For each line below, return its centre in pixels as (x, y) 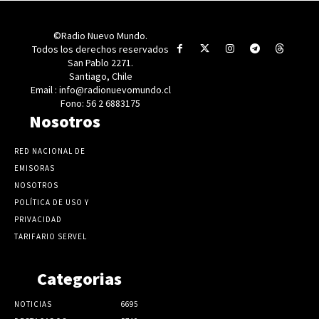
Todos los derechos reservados (101, 49)
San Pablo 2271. (101, 62)
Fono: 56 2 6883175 (101, 103)
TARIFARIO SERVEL (51, 236)
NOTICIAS (33, 304)
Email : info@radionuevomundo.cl (100, 89)
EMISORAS (35, 168)
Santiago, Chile (100, 76)
